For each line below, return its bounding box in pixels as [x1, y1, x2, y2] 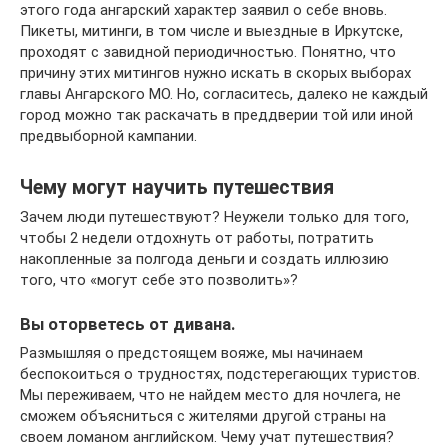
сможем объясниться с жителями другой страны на [20, 406, 386, 425]
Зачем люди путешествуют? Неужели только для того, [20, 208, 409, 227]
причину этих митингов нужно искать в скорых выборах [20, 64, 411, 83]
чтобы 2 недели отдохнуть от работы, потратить [20, 229, 374, 248]
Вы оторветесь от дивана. [20, 315, 235, 335]
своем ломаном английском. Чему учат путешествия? [20, 427, 394, 446]
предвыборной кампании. [20, 127, 197, 146]
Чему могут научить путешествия [20, 175, 334, 199]
